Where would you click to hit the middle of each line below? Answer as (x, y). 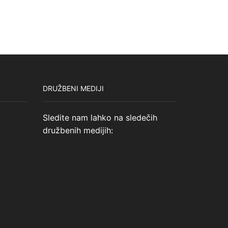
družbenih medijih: (78, 131)
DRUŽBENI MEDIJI (73, 88)
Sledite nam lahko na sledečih (100, 118)
